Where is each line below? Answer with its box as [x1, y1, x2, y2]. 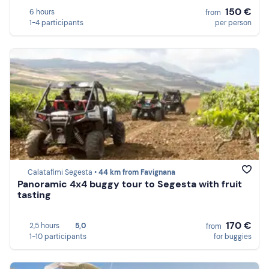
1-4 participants [29, 17, 83, 28]
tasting [17, 189, 51, 202]
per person [215, 17, 252, 28]
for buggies [214, 231, 252, 241]
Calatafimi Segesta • [28, 168, 98, 178]
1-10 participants [29, 231, 86, 241]
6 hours [29, 7, 55, 17]
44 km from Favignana [98, 168, 175, 178]
